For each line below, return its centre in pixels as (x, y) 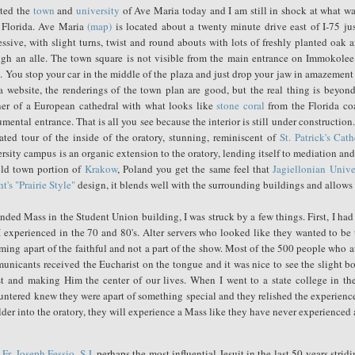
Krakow (101, 168)
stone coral (240, 105)
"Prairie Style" (47, 184)
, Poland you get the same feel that (195, 168)
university (98, 10)
